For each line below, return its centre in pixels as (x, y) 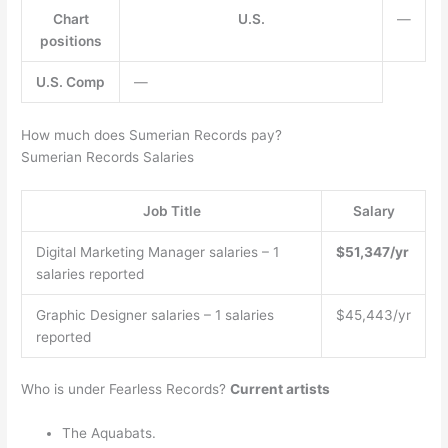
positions (70, 41)
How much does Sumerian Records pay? (152, 134)
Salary (373, 210)
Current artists (280, 389)
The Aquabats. (109, 433)
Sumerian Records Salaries (108, 156)
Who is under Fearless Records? (126, 389)
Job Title (171, 210)
